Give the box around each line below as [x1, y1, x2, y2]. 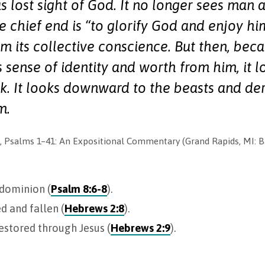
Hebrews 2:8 [64, 202, 124, 215]
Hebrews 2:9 [111, 221, 170, 234]
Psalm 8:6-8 [51, 182, 107, 195]
